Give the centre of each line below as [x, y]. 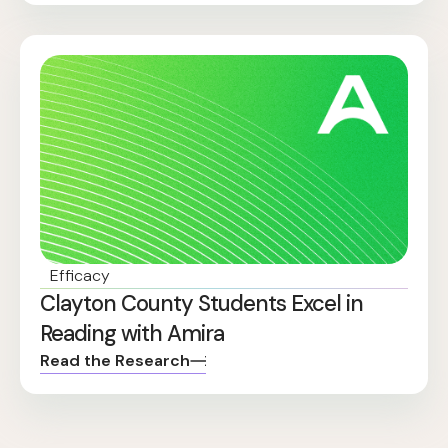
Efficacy [80, 276]
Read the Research [115, 361]
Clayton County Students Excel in [201, 304]
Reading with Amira [132, 334]
